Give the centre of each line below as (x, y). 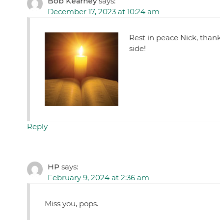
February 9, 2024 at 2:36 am (98, 178)
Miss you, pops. (71, 204)
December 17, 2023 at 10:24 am (103, 12)
